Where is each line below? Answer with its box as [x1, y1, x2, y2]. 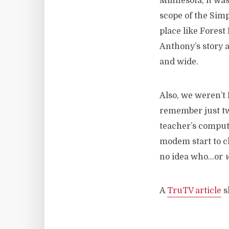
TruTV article [167, 186, 221, 195]
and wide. [159, 57, 198, 66]
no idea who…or [159, 152, 225, 162]
